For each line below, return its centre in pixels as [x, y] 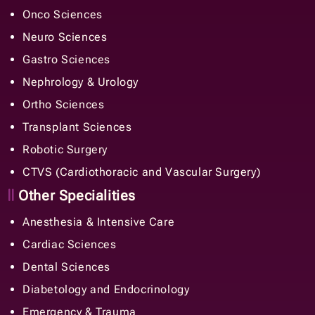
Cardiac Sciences [70, 244]
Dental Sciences [66, 266]
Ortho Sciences [64, 104]
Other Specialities [75, 195]
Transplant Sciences [77, 127]
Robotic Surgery [65, 149]
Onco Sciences [63, 14]
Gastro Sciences [66, 59]
